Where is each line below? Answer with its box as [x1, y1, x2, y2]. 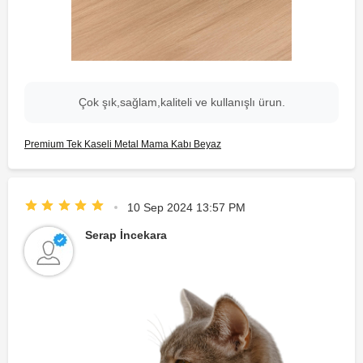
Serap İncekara [85, 228, 167, 241]
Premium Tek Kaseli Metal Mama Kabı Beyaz [24, 138, 221, 150]
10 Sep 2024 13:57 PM [126, 200, 246, 214]
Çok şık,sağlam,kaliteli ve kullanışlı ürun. [78, 95, 285, 109]
